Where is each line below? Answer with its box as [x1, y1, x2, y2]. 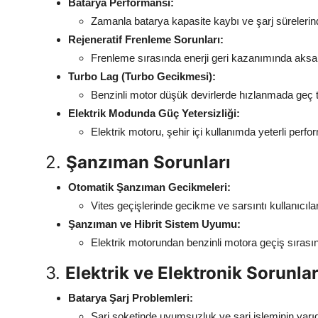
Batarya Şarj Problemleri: [68, 292, 193, 305]
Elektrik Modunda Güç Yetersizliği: [68, 107, 240, 120]
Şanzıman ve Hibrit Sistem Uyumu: [68, 218, 241, 231]
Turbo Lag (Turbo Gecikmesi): [68, 70, 216, 83]
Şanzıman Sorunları [66, 152, 231, 173]
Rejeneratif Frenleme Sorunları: [68, 33, 224, 46]
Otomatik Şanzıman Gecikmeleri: [68, 181, 231, 194]
